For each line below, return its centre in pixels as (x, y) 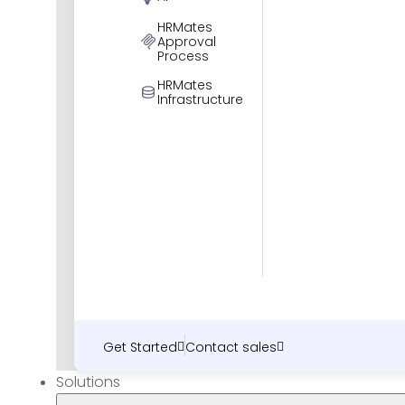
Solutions (88, 382)
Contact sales (231, 347)
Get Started (140, 347)
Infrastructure (200, 99)
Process (183, 56)
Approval (187, 42)
